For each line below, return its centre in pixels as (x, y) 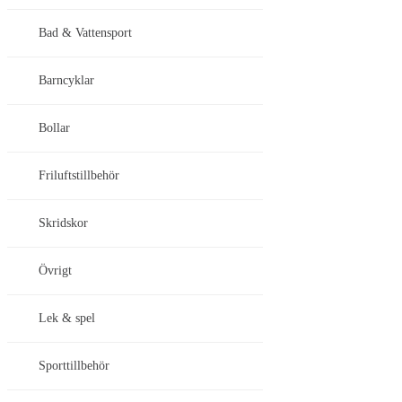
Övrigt (55, 271)
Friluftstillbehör (79, 176)
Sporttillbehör (74, 366)
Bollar (54, 128)
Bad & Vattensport (85, 33)
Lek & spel (67, 319)
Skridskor (63, 223)
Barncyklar (66, 81)
